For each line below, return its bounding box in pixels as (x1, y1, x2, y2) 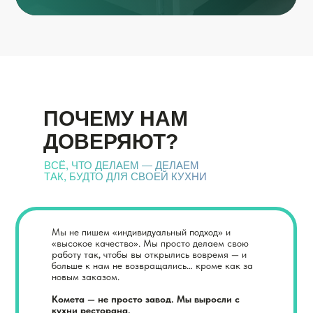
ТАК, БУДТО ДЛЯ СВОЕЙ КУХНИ (44, 170, 207, 182)
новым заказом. (52, 271, 119, 282)
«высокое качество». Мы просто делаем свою (52, 238, 249, 249)
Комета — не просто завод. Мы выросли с (52, 293, 240, 305)
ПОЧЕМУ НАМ (43, 107, 188, 130)
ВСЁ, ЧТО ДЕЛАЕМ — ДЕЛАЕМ (44, 159, 199, 171)
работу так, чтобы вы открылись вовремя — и (52, 249, 247, 260)
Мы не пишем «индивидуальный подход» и (52, 226, 231, 238)
